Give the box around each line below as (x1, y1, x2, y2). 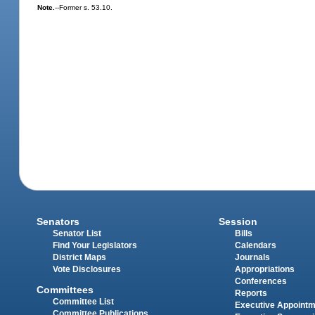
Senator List (53, 229, 102, 238)
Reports (234, 289, 267, 298)
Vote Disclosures (53, 265, 122, 274)
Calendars (234, 241, 276, 250)
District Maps (53, 253, 107, 262)
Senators (37, 216, 80, 228)
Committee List (53, 297, 115, 306)
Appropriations (234, 265, 295, 274)
